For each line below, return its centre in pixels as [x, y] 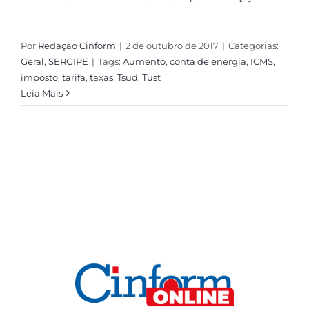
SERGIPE [68, 62]
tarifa [73, 78]
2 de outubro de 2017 [172, 46]
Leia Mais [41, 93]
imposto [39, 78]
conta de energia [208, 62]
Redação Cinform [77, 46]
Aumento [144, 62]
